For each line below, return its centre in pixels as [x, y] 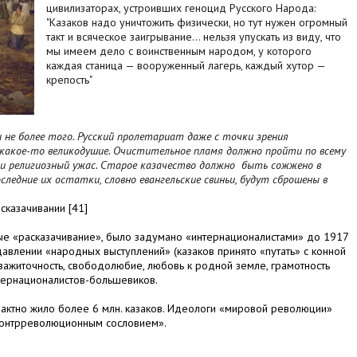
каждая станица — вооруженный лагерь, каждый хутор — [186, 66]
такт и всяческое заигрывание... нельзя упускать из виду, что [194, 37]
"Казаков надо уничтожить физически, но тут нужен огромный [197, 23]
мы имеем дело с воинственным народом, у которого [179, 51]
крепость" [69, 80]
